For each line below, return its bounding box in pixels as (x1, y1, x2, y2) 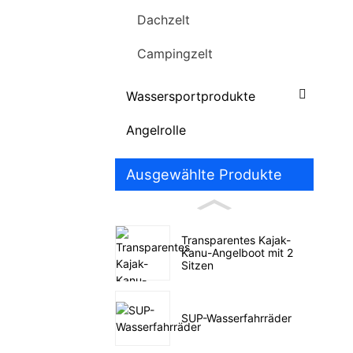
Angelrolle (126, 122, 186, 139)
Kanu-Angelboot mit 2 (181, 245, 293, 259)
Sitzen (181, 258, 214, 272)
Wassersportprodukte (126, 87, 255, 104)
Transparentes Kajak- (181, 232, 291, 247)
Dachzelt (137, 11, 190, 28)
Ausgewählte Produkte (126, 165, 282, 184)
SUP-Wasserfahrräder (181, 311, 292, 325)
